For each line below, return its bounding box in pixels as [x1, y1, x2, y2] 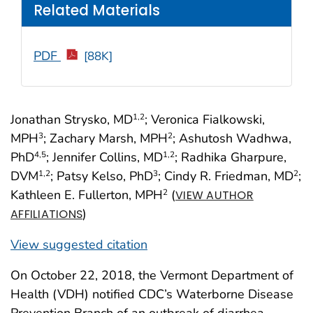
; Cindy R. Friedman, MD [158, 167, 293, 184]
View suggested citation [10, 235, 147, 253]
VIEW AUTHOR [175, 187, 254, 203]
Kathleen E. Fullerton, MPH [10, 186, 163, 203]
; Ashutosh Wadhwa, [173, 129, 291, 147]
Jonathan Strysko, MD [10, 110, 133, 128]
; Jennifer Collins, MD [46, 148, 163, 166]
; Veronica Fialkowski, [145, 110, 265, 128]
